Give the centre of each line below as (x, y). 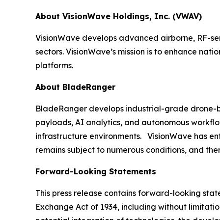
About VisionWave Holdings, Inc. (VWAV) (119, 16)
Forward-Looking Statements (96, 171)
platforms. (54, 65)
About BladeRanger (75, 87)
